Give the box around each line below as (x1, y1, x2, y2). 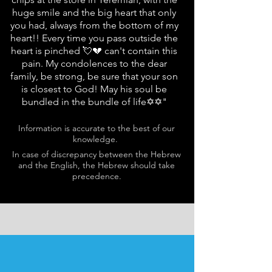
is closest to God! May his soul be (21, 83, 167, 95)
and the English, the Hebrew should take (18, 160, 175, 171)
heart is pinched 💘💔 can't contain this (11, 45, 177, 56)
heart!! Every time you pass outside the (10, 32, 178, 44)
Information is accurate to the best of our (18, 123, 175, 134)
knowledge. (73, 134, 120, 144)
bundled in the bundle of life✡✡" (21, 96, 167, 107)
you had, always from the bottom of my (10, 19, 178, 31)
